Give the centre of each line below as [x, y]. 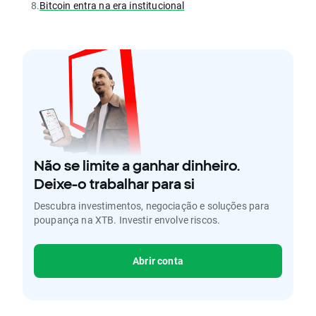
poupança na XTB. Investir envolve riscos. [127, 220]
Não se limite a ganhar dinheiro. [137, 165]
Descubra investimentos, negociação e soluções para [152, 206]
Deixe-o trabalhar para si [114, 184]
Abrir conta [158, 261]
